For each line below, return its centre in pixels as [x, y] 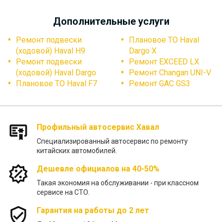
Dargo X [143, 51]
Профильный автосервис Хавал [98, 127]
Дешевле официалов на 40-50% [98, 169]
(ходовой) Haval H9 [51, 51]
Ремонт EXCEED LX [164, 62]
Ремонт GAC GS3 [160, 84]
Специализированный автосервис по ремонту [112, 141]
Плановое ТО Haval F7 [56, 84]
